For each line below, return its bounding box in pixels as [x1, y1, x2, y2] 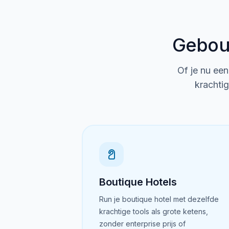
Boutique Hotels [99, 176, 177, 188]
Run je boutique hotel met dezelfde [99, 195, 219, 203]
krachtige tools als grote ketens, [99, 207, 208, 216]
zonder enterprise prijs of [99, 219, 186, 228]
